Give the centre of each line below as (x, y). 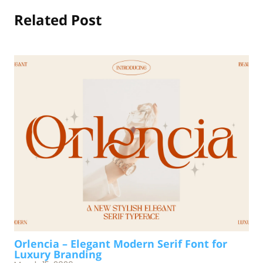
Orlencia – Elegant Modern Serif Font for (121, 243)
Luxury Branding (58, 254)
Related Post (58, 19)
